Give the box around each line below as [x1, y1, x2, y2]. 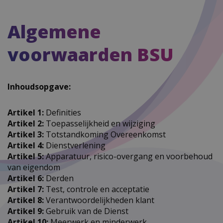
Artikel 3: [7, 128, 44, 140]
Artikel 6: [7, 172, 44, 184]
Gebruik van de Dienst [44, 205, 128, 217]
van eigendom [7, 161, 60, 173]
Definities [44, 107, 81, 118]
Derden [44, 172, 74, 184]
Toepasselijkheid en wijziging [44, 117, 155, 129]
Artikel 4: [7, 139, 44, 151]
